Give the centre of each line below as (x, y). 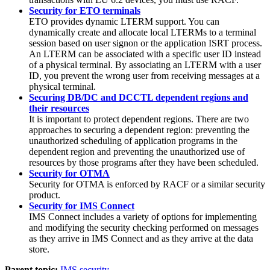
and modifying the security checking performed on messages (144, 227)
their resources (59, 108)
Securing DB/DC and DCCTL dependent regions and (139, 97)
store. (39, 249)
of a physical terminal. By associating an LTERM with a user (145, 64)
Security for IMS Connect (82, 206)
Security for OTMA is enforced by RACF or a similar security (147, 184)
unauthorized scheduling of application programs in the (133, 140)
